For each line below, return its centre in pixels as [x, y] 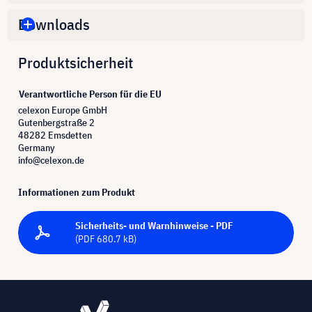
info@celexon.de [51, 160]
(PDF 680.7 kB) [106, 239]
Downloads [54, 24]
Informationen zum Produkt [77, 192]
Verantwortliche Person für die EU [90, 94]
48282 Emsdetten [55, 135]
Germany [37, 147]
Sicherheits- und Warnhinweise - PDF [154, 225]
